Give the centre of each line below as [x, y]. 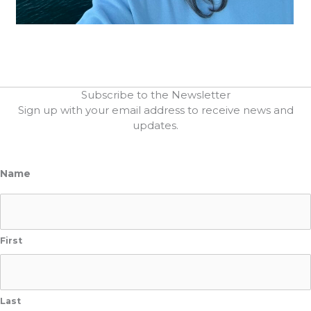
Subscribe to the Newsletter [155, 95]
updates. [155, 126]
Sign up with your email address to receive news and [155, 110]
